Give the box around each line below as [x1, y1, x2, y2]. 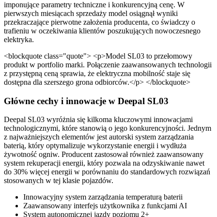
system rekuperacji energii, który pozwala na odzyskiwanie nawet [4, 159, 204, 168]
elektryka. [4, 35, 34, 44]
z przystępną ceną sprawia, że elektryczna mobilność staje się [4, 69, 190, 77]
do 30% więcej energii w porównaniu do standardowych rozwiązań [4, 168, 210, 176]
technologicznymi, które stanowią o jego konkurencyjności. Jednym [4, 124, 211, 133]
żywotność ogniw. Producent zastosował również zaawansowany [4, 150, 203, 159]
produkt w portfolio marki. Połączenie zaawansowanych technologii [4, 61, 212, 69]
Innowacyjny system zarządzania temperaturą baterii [23, 193, 183, 201]
